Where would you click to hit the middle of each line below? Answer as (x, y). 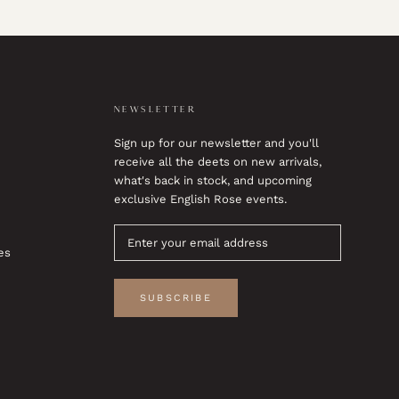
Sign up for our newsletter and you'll (216, 143)
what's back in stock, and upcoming (213, 181)
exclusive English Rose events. (200, 199)
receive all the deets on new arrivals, (218, 162)
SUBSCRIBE (176, 298)
